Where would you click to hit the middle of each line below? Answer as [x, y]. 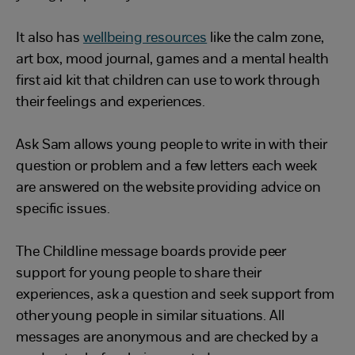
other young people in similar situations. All [150, 317]
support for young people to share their [139, 274]
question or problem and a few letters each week [166, 167]
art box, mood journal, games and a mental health [172, 60]
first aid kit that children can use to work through [168, 81]
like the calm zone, [265, 38]
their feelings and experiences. [111, 103]
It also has [50, 38]
